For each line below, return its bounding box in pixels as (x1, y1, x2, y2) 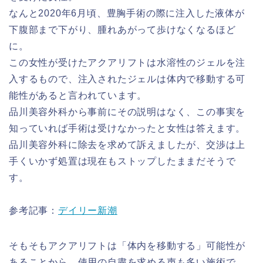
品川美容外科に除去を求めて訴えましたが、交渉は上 (9, 140, 246, 150)
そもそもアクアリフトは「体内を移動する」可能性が (9, 241, 246, 251)
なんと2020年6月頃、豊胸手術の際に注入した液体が (9, 8, 245, 19)
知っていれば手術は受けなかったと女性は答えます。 (9, 123, 246, 134)
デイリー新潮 (58, 205, 117, 216)
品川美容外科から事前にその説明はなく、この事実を (9, 107, 246, 117)
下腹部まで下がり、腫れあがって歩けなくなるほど (9, 25, 236, 35)
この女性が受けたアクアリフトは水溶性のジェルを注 (9, 58, 246, 68)
